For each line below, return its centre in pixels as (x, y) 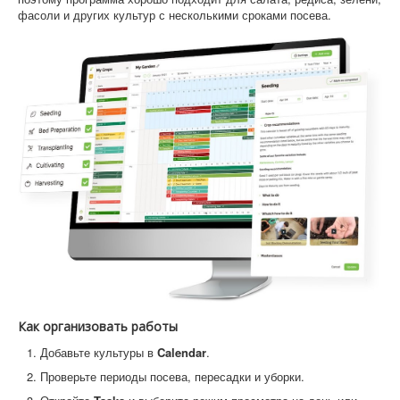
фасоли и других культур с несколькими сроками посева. (175, 14)
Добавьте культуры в (99, 353)
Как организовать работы (98, 327)
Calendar (182, 353)
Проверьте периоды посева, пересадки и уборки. (172, 377)
